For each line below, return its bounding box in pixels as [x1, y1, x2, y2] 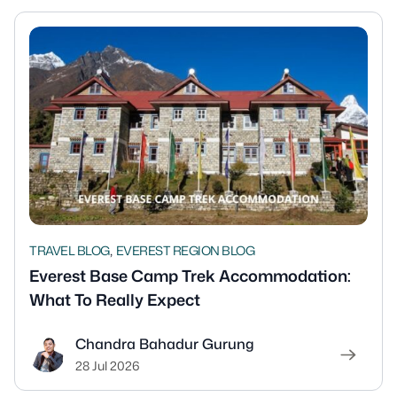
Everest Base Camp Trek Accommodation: [29, 264, 351, 288]
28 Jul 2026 [75, 357, 140, 375]
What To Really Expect [29, 288, 200, 312]
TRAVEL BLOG [29, 242, 110, 260]
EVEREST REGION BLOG [115, 242, 254, 260]
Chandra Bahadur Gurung [75, 334, 254, 354]
